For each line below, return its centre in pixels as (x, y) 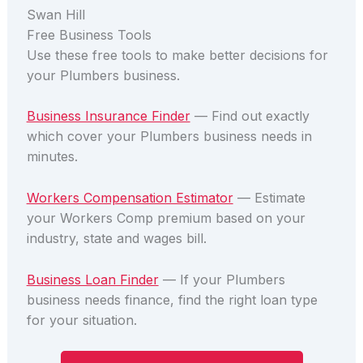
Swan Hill (56, 14)
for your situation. (81, 320)
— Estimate (269, 198)
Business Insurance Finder (108, 116)
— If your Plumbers (222, 279)
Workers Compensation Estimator (130, 198)
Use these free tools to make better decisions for (177, 55)
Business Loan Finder (92, 279)
